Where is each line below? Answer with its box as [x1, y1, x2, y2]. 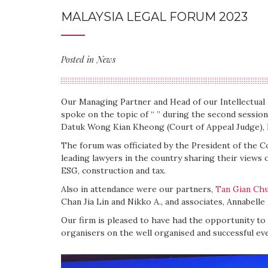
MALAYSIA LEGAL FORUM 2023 [61, 10, 248, 24]
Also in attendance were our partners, [61, 184, 215, 194]
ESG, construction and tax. [61, 165, 166, 176]
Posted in [61, 54, 94, 65]
